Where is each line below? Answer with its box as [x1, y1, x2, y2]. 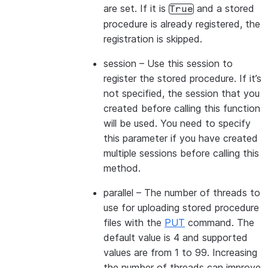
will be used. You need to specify [103, 117, 251, 129]
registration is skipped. [103, 33, 202, 45]
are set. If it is [103, 2, 169, 14]
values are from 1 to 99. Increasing [103, 246, 257, 258]
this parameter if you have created [103, 132, 258, 144]
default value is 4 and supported [103, 232, 248, 243]
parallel [103, 187, 133, 199]
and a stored [194, 2, 254, 14]
